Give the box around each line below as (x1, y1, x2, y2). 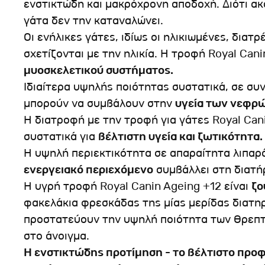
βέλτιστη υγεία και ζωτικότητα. (98, 129, 263, 144)
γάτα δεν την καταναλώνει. (24, 13, 163, 28)
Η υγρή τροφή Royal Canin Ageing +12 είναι (24, 179, 251, 193)
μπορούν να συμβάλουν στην (24, 96, 175, 111)
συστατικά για (24, 129, 98, 144)
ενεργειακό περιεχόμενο (24, 162, 153, 177)
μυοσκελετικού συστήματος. (24, 63, 173, 77)
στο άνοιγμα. (24, 228, 89, 243)
